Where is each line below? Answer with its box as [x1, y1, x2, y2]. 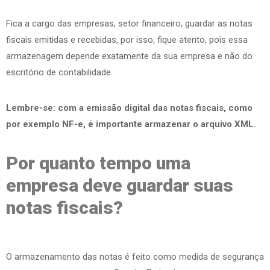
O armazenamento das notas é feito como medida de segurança [6, 251, 264, 262]
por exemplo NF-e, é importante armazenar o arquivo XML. [6, 118, 256, 130]
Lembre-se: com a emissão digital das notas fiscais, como [6, 102, 253, 113]
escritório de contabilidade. [6, 66, 113, 78]
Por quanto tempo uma [6, 152, 190, 174]
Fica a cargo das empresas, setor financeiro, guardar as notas [6, 17, 253, 29]
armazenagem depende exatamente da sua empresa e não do [6, 50, 253, 61]
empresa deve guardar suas [6, 174, 233, 196]
